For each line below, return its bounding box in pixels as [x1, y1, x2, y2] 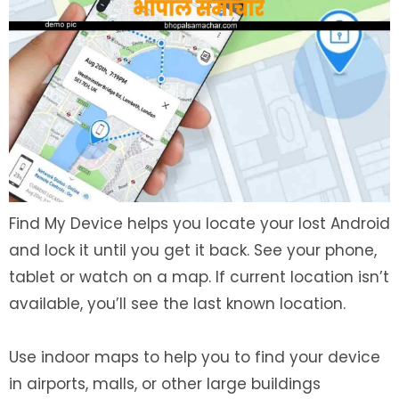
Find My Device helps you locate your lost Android [9, 212, 390, 234]
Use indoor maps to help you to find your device [9, 346, 380, 368]
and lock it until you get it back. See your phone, [9, 239, 377, 261]
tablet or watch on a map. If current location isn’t [9, 265, 389, 288]
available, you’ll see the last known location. [9, 292, 346, 314]
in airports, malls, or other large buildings [9, 372, 321, 395]
